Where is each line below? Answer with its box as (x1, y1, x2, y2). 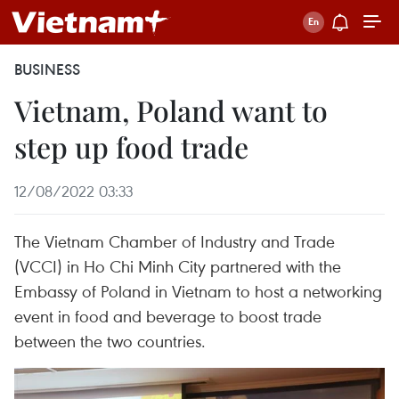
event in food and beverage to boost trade (14, 305, 322, 327)
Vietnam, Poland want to (14, 91, 328, 129)
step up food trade (14, 127, 248, 166)
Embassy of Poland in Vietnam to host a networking (14, 280, 382, 302)
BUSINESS (14, 60, 80, 79)
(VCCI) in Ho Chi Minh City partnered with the (14, 255, 341, 277)
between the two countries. (14, 330, 206, 352)
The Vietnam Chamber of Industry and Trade (14, 230, 335, 252)
